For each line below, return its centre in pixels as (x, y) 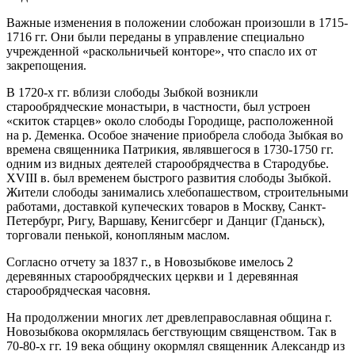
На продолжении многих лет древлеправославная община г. (169, 317)
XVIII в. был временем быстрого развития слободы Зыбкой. (169, 177)
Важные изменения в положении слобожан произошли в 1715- (177, 22)
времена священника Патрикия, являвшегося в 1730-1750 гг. (170, 149)
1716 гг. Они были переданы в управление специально (155, 36)
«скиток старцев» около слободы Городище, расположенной (170, 120)
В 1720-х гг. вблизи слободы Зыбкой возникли (132, 92)
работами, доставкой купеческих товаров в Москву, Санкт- (166, 206)
